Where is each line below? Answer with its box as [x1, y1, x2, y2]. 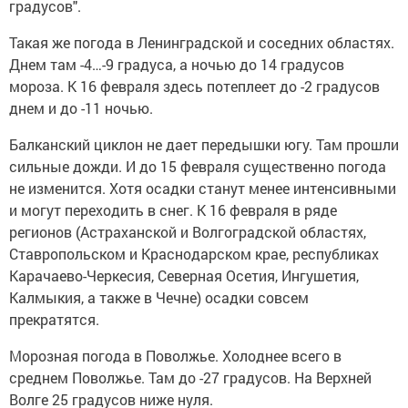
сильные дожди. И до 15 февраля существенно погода [9, 156, 386, 176]
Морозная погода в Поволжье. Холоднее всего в [9, 345, 342, 365]
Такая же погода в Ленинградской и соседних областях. [9, 32, 394, 52]
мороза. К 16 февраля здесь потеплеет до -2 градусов [9, 76, 380, 96]
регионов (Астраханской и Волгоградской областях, [9, 221, 366, 241]
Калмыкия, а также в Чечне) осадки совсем [9, 287, 309, 307]
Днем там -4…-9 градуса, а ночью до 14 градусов [9, 54, 344, 74]
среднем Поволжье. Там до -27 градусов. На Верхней [9, 367, 372, 387]
